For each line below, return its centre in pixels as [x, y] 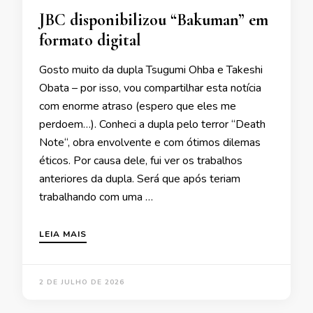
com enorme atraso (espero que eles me [138, 106]
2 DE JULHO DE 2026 [82, 282]
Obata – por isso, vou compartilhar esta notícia [150, 88]
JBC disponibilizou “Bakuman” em [154, 20]
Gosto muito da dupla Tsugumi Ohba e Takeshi [151, 70]
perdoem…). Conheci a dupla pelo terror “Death [152, 124]
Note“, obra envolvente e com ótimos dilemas [150, 142]
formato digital [90, 40]
